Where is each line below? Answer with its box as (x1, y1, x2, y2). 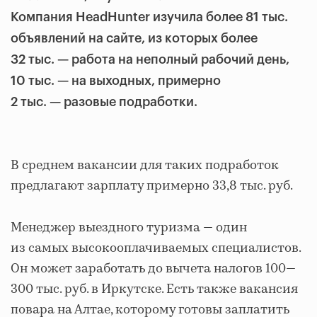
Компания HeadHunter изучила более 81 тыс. (11, 11, 288, 23)
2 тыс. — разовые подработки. (11, 96, 197, 108)
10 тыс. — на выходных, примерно (11, 74, 221, 87)
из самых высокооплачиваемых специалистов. (11, 239, 301, 258)
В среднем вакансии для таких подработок (11, 156, 279, 175)
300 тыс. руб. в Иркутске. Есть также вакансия (11, 280, 298, 299)
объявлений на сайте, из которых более (11, 32, 258, 45)
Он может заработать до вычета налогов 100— (11, 260, 296, 278)
